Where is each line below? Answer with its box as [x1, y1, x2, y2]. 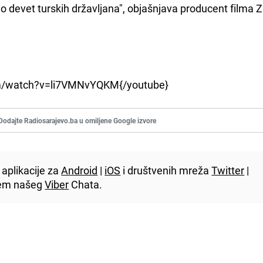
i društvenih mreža [120, 163, 212, 177]
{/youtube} [119, 77, 169, 92]
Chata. [69, 177, 103, 191]
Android [61, 163, 98, 177]
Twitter [211, 163, 245, 177]
